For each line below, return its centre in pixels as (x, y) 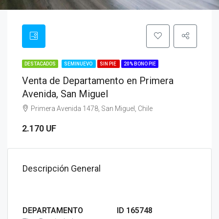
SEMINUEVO (79, 64)
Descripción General (62, 168)
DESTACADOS (40, 64)
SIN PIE (109, 64)
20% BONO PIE (140, 64)
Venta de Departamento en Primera (98, 81)
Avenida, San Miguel (65, 94)
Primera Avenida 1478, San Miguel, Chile (92, 109)
